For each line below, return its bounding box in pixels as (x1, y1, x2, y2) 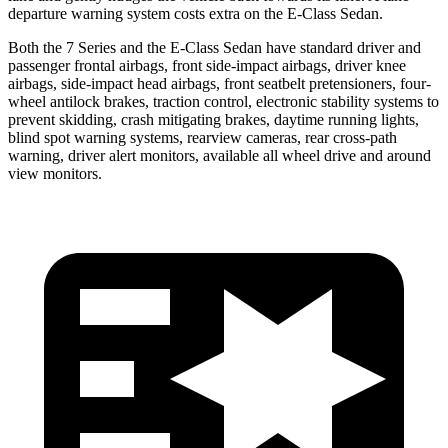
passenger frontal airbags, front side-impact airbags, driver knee (8, 56, 406, 74)
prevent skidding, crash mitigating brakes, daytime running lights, (8, 110, 419, 128)
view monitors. (8, 164, 102, 182)
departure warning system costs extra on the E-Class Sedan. (8, 4, 383, 22)
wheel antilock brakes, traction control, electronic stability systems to (8, 92, 439, 110)
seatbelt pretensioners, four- (258, 74, 431, 92)
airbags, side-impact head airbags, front (8, 74, 258, 92)
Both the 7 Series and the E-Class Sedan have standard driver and (8, 38, 421, 56)
